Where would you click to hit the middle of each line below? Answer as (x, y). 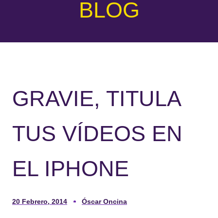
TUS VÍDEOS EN (97, 133)
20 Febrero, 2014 (40, 201)
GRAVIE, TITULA (96, 98)
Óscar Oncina (104, 201)
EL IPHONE (71, 168)
